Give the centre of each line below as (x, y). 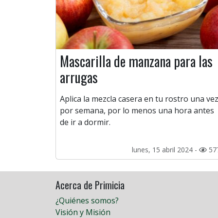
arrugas (79, 77)
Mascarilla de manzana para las (136, 61)
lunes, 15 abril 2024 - (165, 150)
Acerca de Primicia (90, 185)
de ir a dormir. (85, 122)
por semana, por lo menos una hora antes (137, 111)
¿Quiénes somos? (87, 201)
